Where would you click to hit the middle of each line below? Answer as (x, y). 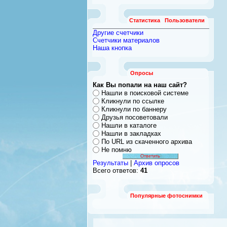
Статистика (145, 20)
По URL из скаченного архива (147, 141)
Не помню (117, 149)
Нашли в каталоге (129, 125)
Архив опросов (157, 163)
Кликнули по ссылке (133, 101)
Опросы (142, 73)
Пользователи (185, 20)
